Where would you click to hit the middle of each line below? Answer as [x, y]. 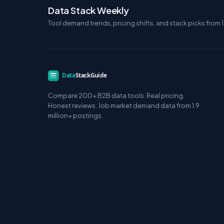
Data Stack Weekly [88, 10]
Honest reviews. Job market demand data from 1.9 [124, 105]
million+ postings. [75, 115]
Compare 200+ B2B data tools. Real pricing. [116, 95]
